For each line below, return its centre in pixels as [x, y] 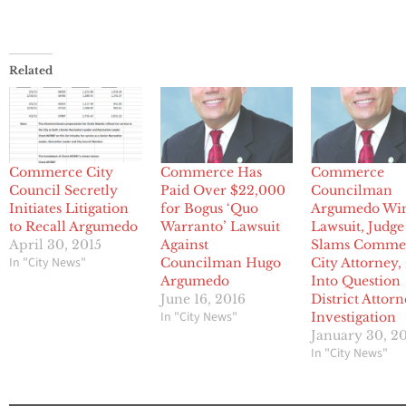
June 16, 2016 [203, 300]
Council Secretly [63, 191]
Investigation [354, 318]
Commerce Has [211, 173]
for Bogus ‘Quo [209, 209]
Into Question [356, 281]
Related [31, 71]
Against [184, 245]
